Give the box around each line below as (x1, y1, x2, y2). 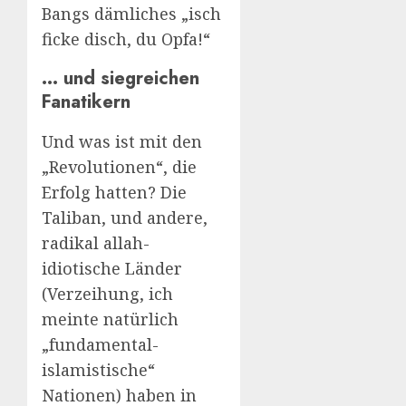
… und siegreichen (42, 64, 199, 92)
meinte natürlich (42, 308, 179, 331)
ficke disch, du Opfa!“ (42, 27, 210, 50)
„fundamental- (42, 333, 159, 356)
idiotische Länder (42, 257, 182, 280)
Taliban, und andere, (42, 207, 208, 229)
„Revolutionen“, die (42, 156, 197, 179)
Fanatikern (42, 88, 130, 115)
